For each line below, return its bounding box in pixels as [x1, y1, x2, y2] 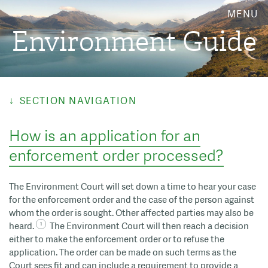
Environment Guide [11, 23, 257, 59]
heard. [9, 220, 36, 233]
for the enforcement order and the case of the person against [9, 194, 254, 206]
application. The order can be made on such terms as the [9, 246, 236, 259]
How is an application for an [9, 124, 200, 147]
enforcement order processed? [9, 144, 224, 166]
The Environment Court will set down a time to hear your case [9, 181, 256, 193]
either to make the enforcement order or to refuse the [9, 233, 224, 246]
